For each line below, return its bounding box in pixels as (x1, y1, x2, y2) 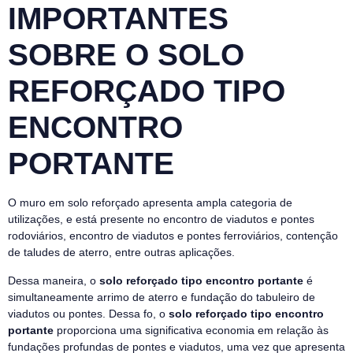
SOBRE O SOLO (8, 38, 244, 72)
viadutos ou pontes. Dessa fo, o (8, 307, 169, 320)
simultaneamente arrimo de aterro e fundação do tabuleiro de (8, 290, 315, 303)
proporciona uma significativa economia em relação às (54, 323, 329, 336)
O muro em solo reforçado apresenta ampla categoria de (8, 196, 292, 210)
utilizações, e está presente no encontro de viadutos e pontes (8, 213, 314, 226)
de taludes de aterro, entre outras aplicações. (8, 246, 235, 259)
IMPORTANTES (8, 2, 229, 36)
